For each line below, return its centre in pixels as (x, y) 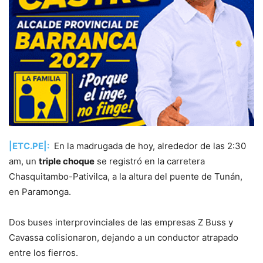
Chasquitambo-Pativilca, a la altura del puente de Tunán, (126, 177)
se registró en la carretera (150, 161)
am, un (24, 161)
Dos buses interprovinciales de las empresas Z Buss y (121, 222)
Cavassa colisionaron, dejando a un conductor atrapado (124, 238)
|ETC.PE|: (29, 146)
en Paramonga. (40, 192)
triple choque (67, 161)
